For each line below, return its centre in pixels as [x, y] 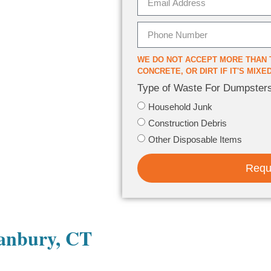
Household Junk [180, 106]
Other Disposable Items [195, 139]
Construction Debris [188, 123]
